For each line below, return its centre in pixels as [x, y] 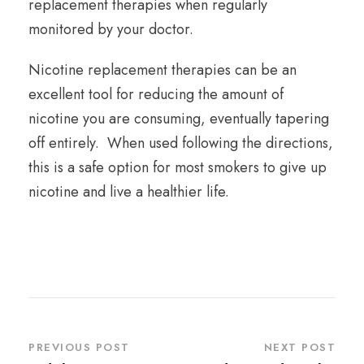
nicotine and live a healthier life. [129, 192]
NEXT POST [299, 348]
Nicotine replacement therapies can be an [162, 70]
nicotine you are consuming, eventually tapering [179, 119]
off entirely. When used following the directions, [181, 143]
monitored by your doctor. [111, 30]
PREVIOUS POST [79, 348]
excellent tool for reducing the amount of [156, 95]
